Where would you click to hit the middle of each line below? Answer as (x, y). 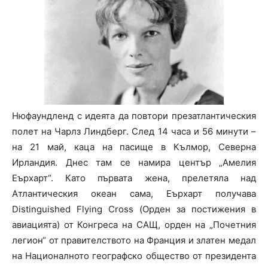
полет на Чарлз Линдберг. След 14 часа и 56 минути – (134, 132)
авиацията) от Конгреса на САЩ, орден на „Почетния (134, 225)
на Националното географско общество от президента (134, 256)
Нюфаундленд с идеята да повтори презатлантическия (134, 116)
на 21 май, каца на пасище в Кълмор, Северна (134, 147)
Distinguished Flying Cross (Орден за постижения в (134, 209)
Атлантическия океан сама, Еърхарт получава (134, 194)
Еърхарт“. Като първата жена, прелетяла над (134, 178)
